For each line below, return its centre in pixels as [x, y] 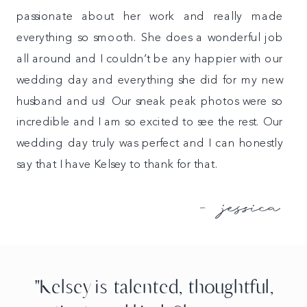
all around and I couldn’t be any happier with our [150, 60]
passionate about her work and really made [150, 17]
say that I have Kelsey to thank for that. [117, 165]
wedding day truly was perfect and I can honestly [150, 144]
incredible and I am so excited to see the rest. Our [150, 123]
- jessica [237, 209]
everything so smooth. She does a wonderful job [150, 38]
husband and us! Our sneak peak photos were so [150, 101]
